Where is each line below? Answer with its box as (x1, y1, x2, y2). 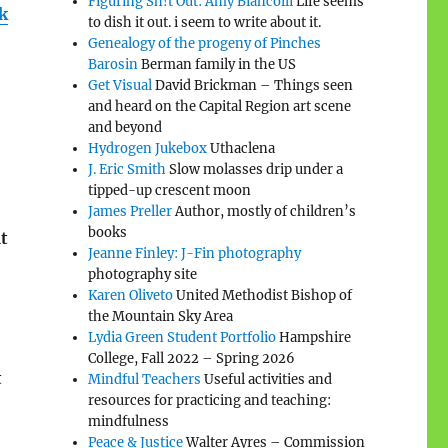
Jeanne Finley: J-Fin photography (88, 244, 302, 262)
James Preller (88, 202, 173, 220)
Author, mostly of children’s (172, 202, 357, 220)
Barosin (88, 55, 139, 73)
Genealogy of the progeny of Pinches (88, 34, 322, 52)
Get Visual (88, 76, 153, 94)
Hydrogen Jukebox (88, 139, 208, 157)
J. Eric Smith (88, 160, 167, 178)
